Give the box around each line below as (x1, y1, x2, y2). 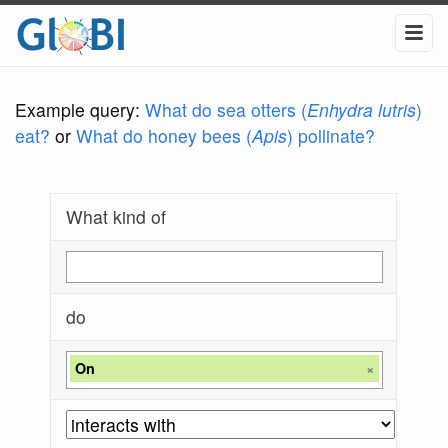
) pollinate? (287, 123, 375, 149)
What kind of (66, 204, 167, 230)
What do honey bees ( (76, 123, 252, 149)
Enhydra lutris (307, 97, 416, 123)
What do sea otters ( (145, 97, 307, 123)
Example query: (15, 97, 145, 123)
